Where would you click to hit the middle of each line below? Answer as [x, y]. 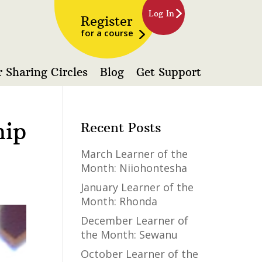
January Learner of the [137, 187]
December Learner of [135, 220]
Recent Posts [121, 127]
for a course [107, 33]
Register [107, 21]
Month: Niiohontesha [134, 168]
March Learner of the [135, 154]
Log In [161, 13]
